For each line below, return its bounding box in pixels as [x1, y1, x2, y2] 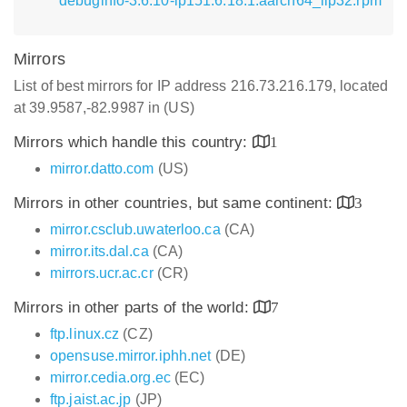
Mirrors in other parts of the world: [14, 299, 253, 316]
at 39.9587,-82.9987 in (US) [14, 100, 194, 115]
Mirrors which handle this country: [14, 134, 253, 151]
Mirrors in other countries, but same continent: [14, 194, 337, 212]
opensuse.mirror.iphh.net [50, 348, 212, 363]
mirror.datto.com [50, 161, 154, 176]
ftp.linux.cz [50, 326, 120, 342]
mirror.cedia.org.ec [50, 370, 171, 385]
